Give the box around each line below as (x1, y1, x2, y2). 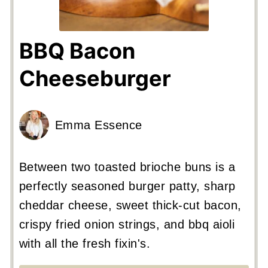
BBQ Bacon (19, 38, 135, 65)
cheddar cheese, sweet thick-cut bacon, (19, 199, 242, 212)
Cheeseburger (19, 65, 171, 92)
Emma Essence (54, 118, 142, 132)
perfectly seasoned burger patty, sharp (19, 179, 236, 193)
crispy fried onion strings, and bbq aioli (19, 218, 235, 232)
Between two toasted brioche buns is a (19, 160, 236, 174)
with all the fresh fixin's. (19, 237, 151, 251)
